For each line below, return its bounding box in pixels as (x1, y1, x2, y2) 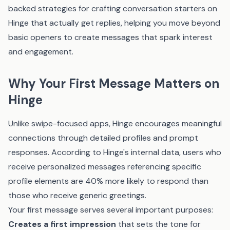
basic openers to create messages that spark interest (8, 32, 213, 43)
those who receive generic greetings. (8, 190, 146, 201)
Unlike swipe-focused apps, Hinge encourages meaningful (8, 118, 222, 129)
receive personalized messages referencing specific (8, 161, 201, 172)
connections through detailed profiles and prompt (8, 132, 198, 143)
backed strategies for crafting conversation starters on (8, 3, 217, 14)
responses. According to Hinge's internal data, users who (8, 147, 221, 158)
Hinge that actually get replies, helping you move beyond (8, 17, 220, 28)
